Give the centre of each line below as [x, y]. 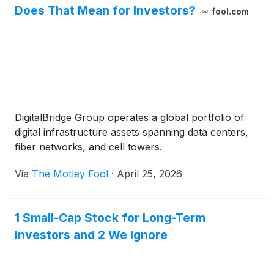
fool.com [230, 12]
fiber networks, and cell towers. [88, 147]
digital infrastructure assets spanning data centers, [131, 132]
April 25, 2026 [150, 174]
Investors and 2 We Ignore [91, 235]
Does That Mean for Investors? [105, 10]
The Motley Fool [70, 174]
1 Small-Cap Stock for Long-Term [110, 218]
